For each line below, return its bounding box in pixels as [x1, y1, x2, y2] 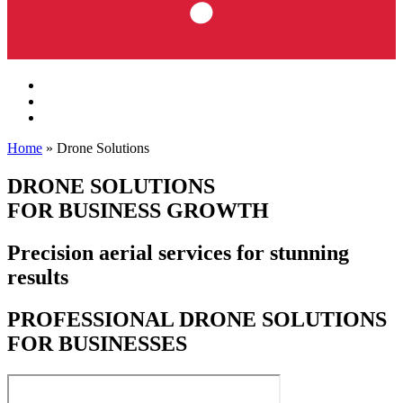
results [7, 264, 68, 289]
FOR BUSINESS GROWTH [7, 198, 269, 222]
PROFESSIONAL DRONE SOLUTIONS [7, 307, 387, 331]
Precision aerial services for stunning [7, 240, 349, 264]
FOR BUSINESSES [7, 331, 187, 355]
